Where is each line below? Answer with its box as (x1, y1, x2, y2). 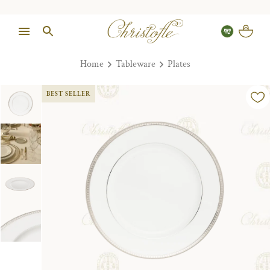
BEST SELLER (46, 90, 91, 98)
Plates (167, 58, 190, 71)
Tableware (115, 58, 155, 71)
